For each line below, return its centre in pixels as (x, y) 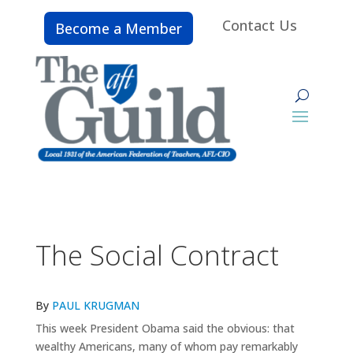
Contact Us (260, 25)
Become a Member (119, 28)
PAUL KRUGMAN (95, 305)
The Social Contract (157, 255)
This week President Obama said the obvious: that (165, 328)
